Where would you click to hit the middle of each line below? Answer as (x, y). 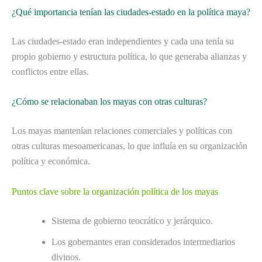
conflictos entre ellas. (50, 71)
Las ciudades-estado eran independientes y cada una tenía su (123, 41)
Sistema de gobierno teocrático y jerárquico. (132, 221)
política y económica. (51, 161)
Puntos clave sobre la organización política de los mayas (115, 192)
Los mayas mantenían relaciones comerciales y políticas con (122, 131)
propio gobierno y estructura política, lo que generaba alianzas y (129, 56)
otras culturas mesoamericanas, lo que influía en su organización (130, 146)
